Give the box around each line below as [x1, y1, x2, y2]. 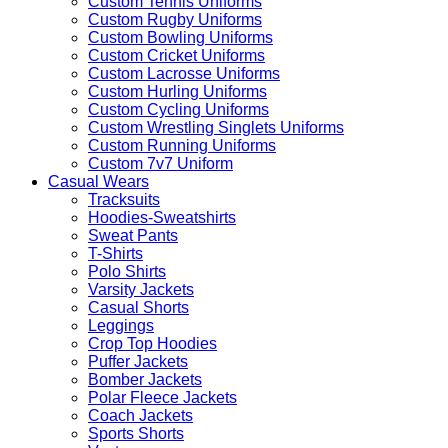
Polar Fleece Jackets [88, 389, 237, 406]
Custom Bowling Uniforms [88, 29, 273, 46]
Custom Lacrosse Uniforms [88, 65, 280, 82]
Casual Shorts [88, 299, 189, 316]
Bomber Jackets [88, 371, 202, 388]
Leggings [88, 317, 154, 334]
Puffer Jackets [88, 353, 188, 370]
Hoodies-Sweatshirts [88, 209, 236, 226]
